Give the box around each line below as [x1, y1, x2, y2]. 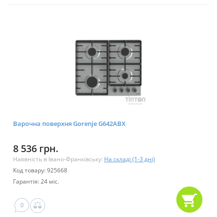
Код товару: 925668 [13, 166, 67, 175]
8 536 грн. [13, 142, 59, 155]
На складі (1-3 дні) [104, 155, 155, 164]
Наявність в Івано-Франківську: [13, 155, 104, 164]
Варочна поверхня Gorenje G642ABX [13, 119, 125, 128]
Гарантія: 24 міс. [13, 177, 59, 186]
